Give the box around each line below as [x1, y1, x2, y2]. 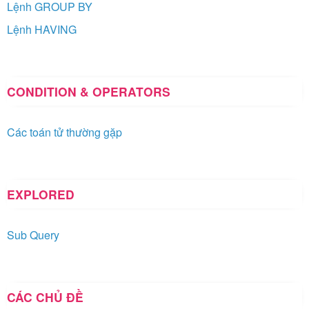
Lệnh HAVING [7, 21, 77, 37]
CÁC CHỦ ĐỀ [7, 288, 83, 306]
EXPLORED [7, 185, 74, 203]
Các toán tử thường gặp [7, 123, 122, 140]
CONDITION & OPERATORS [7, 82, 170, 100]
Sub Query [7, 226, 59, 243]
